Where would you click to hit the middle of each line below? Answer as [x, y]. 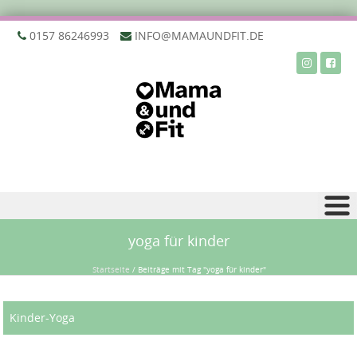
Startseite [111, 270]
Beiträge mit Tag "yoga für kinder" [202, 270]
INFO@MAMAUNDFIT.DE [198, 35]
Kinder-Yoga [42, 318]
